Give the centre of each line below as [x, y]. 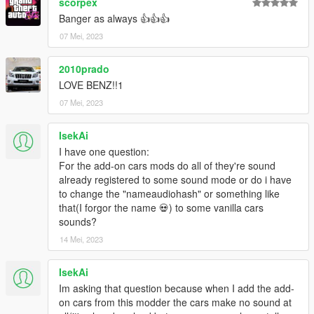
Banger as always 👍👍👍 [114, 19]
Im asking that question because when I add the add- [177, 288]
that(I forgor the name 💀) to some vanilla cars [161, 208]
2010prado [84, 69]
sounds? [78, 222]
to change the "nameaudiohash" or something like [169, 194]
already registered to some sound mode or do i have [175, 180]
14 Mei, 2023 [81, 239]
